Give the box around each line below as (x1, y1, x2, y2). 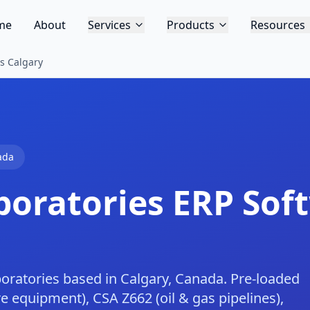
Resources (250, 17, 305, 33)
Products (166, 17, 215, 33)
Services (87, 17, 131, 33)
